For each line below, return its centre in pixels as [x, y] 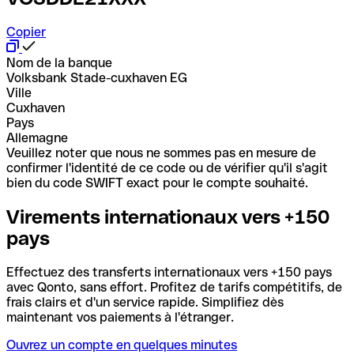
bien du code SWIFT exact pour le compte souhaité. [157, 183]
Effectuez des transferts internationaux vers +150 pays [169, 272]
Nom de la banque [59, 62]
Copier [26, 32]
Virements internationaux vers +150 [168, 217]
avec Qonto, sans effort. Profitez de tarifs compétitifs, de [174, 287]
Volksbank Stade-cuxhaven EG [97, 77]
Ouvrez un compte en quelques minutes [122, 345]
